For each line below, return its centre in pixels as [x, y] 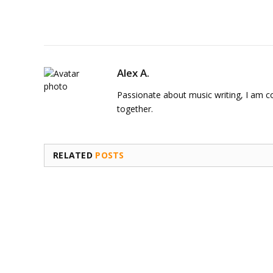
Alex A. [133, 73]
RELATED [74, 155]
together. [135, 109]
